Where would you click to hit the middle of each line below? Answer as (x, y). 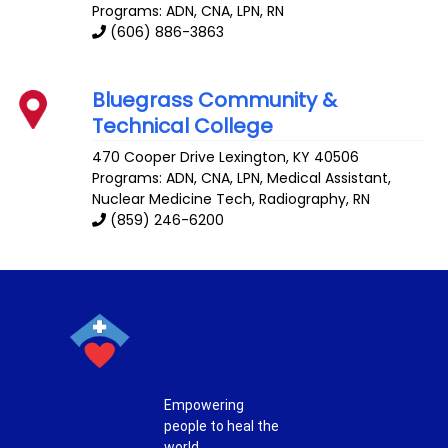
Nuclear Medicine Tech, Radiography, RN (231, 199)
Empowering (204, 405)
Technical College (183, 125)
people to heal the (221, 426)
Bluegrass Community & (215, 99)
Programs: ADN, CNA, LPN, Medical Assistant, (242, 178)
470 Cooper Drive (154, 157)
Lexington (253, 157)
